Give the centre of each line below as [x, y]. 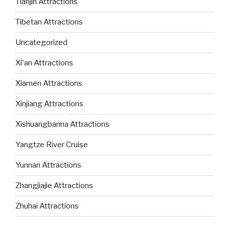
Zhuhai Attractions [47, 206]
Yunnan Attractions [48, 165]
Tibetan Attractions [49, 22]
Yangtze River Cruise [52, 145]
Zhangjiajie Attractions [54, 186]
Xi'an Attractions [44, 63]
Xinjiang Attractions [49, 104]
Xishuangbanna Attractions [62, 124]
